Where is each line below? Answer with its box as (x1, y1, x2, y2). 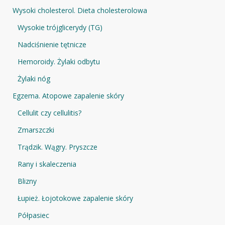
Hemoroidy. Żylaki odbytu (18, 56, 100, 66)
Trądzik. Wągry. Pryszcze (18, 142, 97, 152)
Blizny (18, 176, 37, 186)
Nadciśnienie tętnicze (18, 39, 86, 49)
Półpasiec (18, 210, 49, 220)
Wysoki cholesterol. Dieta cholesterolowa (13, 5, 147, 15)
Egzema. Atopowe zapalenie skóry (13, 90, 124, 100)
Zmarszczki (18, 125, 54, 135)
